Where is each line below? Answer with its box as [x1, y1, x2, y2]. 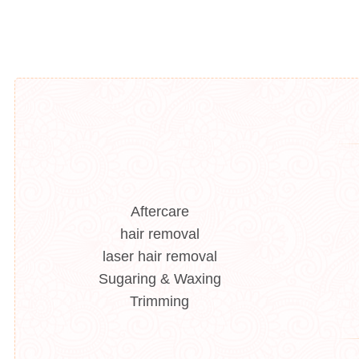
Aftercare [130, 204, 189, 220]
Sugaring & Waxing [98, 271, 221, 287]
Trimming [130, 293, 190, 309]
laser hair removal [102, 248, 217, 264]
